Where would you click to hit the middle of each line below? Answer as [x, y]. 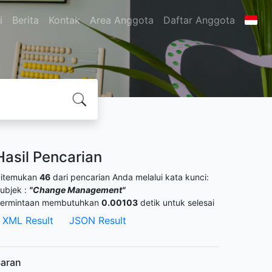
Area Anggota [121, 20]
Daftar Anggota [199, 20]
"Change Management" [77, 190]
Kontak [64, 20]
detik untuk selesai [176, 202]
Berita [25, 20]
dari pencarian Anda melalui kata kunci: [130, 177]
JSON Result [98, 220]
